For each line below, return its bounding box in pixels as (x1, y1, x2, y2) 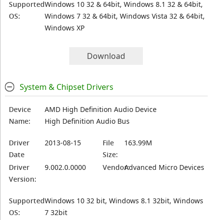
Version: (9, 174, 37, 184)
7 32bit (45, 208, 68, 217)
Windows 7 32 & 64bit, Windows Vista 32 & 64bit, (45, 11, 205, 21)
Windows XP (45, 23, 85, 32)
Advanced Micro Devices (124, 163, 205, 172)
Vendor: (103, 163, 130, 172)
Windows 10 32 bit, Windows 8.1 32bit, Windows (45, 196, 204, 205)
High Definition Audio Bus (45, 116, 130, 126)
